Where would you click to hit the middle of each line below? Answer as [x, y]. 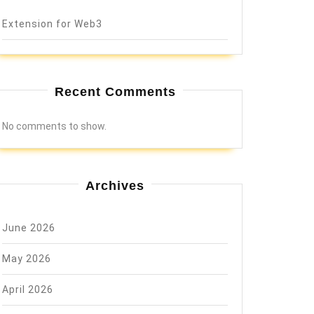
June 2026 [29, 228]
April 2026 [28, 289]
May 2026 [27, 259]
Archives [115, 186]
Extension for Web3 [52, 24]
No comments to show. [54, 126]
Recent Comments [115, 92]
